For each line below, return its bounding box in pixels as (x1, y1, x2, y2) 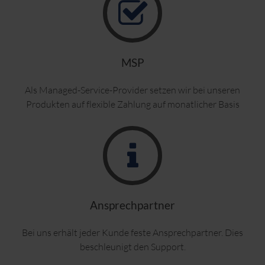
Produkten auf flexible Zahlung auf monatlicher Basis (25, 98, 240, 110)
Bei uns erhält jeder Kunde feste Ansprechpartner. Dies (22, 226, 243, 238)
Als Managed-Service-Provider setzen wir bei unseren (25, 83, 240, 96)
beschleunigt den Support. (79, 240, 186, 253)
